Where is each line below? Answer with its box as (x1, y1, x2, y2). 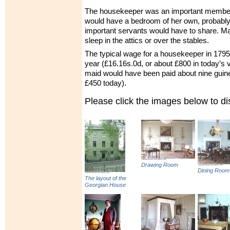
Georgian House (85, 182, 126, 188)
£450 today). (85, 79, 126, 88)
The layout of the (85, 175, 126, 182)
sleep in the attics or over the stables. (85, 36, 209, 45)
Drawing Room (141, 162, 178, 168)
